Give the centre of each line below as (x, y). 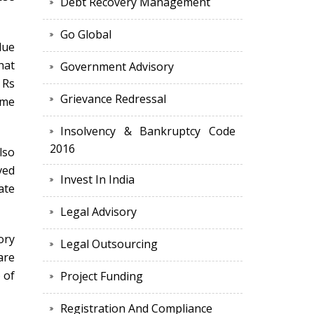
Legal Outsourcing (109, 244)
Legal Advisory (98, 212)
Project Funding (102, 277)
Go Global (86, 35)
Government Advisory (117, 67)
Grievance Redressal (113, 99)
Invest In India (97, 180)
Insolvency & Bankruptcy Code (148, 131)
